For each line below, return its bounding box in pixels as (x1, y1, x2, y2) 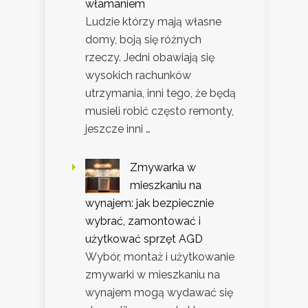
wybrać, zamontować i (85, 214, 201, 228)
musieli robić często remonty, (85, 104, 234, 118)
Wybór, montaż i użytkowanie (85, 250, 234, 263)
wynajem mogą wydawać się (85, 285, 233, 299)
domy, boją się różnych (85, 32, 201, 46)
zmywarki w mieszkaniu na (85, 267, 220, 281)
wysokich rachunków (85, 68, 191, 82)
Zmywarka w (130, 160, 196, 174)
